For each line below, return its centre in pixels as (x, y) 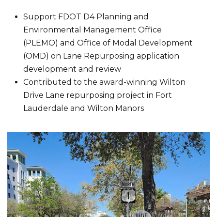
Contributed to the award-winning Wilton (105, 82)
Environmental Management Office (93, 30)
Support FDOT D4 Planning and (86, 17)
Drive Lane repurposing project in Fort (98, 95)
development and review (72, 69)
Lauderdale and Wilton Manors (84, 108)
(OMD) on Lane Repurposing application (101, 56)
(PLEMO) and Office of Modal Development (108, 43)
